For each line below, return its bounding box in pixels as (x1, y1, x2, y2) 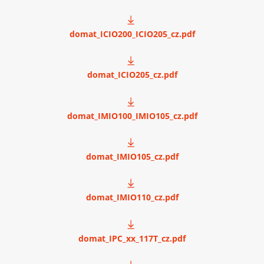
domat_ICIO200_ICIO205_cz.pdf (69, 28, 195, 40)
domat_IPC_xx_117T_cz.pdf (78, 232, 186, 244)
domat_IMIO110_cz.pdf (85, 192, 179, 203)
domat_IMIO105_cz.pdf (85, 151, 179, 163)
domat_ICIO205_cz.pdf (87, 69, 177, 81)
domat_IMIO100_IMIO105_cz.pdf (67, 110, 197, 121)
